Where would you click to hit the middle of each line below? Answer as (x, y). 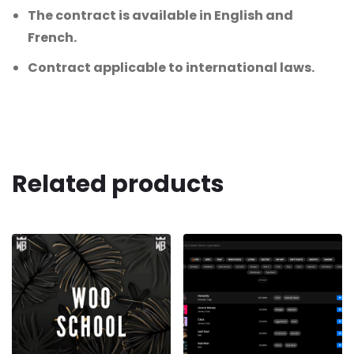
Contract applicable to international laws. (171, 67)
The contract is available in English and (160, 15)
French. (52, 37)
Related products (118, 184)
